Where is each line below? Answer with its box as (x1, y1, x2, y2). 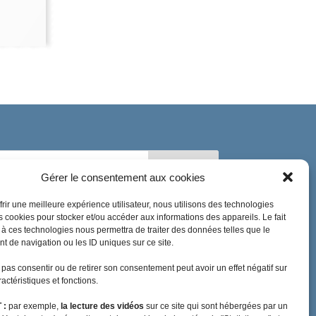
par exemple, (6, 301, 61, 311)
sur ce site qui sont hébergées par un (144, 301, 288, 311)
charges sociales (130, 287, 195, 298)
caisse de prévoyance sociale (2, 287, 116, 298)
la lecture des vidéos (61, 301, 144, 311)
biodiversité (159, 249, 204, 260)
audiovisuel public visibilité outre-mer (2, 249, 145, 260)
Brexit (2, 268, 25, 279)
